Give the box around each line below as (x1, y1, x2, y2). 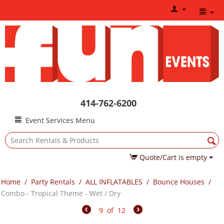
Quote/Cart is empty (139, 152, 207, 162)
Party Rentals (31, 177, 75, 187)
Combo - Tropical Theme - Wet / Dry (1, 188, 120, 198)
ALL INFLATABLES (85, 177, 142, 187)
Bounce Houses (153, 177, 204, 187)
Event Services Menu (25, 115, 95, 125)
